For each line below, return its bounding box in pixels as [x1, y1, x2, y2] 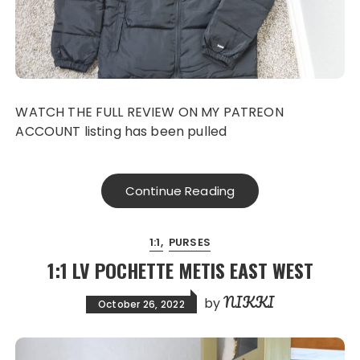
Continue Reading [125, 182, 235, 200]
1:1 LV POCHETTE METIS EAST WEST [47, 256, 313, 285]
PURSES [168, 235, 211, 251]
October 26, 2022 [97, 297, 185, 312]
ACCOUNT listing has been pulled [15, 122, 227, 141]
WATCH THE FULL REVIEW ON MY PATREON [15, 103, 29, 122]
